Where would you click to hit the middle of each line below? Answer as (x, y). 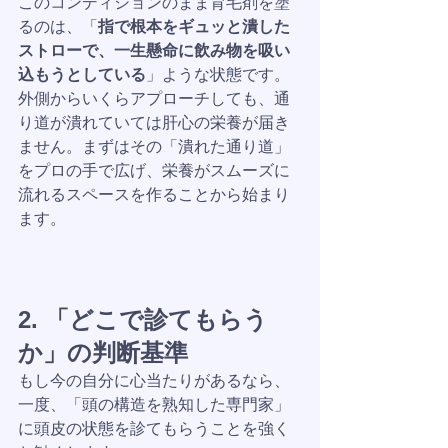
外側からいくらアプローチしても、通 (154, 98)
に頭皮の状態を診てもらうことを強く (154, 428)
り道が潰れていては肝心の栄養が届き (154, 122)
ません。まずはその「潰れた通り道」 (154, 146)
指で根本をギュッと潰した (194, 26)
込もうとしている (82, 74)
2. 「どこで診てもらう (143, 319)
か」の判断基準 (103, 352)
